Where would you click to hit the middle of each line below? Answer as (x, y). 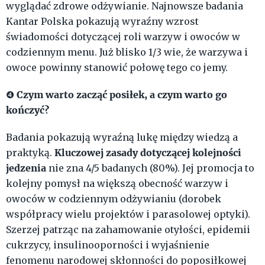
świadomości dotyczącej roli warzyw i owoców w (123, 37)
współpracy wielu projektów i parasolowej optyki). (128, 214)
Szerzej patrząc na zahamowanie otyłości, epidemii (128, 230)
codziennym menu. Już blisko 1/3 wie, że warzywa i (127, 52)
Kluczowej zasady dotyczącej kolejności (148, 153)
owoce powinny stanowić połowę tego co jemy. (117, 68)
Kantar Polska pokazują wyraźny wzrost (102, 22)
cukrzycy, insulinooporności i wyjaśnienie (108, 245)
